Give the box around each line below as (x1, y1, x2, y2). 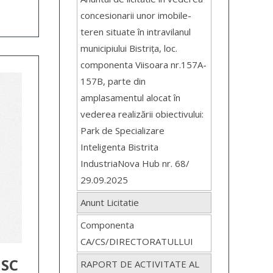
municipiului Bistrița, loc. (80, 42, 178, 55)
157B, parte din (80, 75, 146, 88)
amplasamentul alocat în (80, 91, 181, 104)
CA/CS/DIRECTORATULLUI (80, 235, 194, 248)
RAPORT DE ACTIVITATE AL (80, 258, 200, 271)
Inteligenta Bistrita (80, 141, 159, 154)
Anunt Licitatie (80, 196, 140, 209)
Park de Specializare (80, 124, 165, 137)
